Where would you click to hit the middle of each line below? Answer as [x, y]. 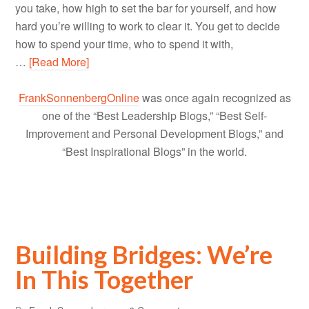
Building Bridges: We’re [144, 255]
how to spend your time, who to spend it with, [124, 44]
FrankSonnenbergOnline [79, 98]
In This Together [104, 280]
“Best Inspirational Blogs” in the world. [154, 152]
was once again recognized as [215, 98]
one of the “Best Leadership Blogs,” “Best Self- [154, 116]
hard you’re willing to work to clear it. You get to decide [148, 26]
